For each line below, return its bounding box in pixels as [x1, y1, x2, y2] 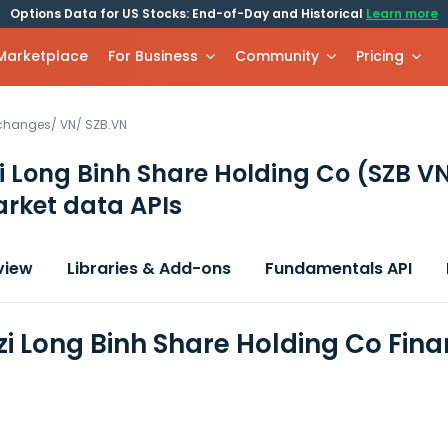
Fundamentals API [265, 257, 412, 280]
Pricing [356, 46, 405, 66]
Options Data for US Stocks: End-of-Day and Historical [10, 5, 366, 22]
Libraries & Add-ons [67, 257, 231, 280]
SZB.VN [85, 116, 127, 133]
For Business [108, 46, 199, 66]
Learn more [366, 5, 438, 22]
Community [235, 46, 320, 66]
